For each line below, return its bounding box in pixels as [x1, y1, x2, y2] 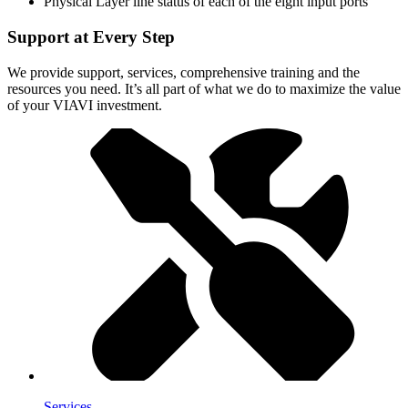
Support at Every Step [7, 27, 175, 47]
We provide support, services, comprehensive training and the [7, 64, 360, 80]
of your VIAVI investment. [7, 97, 162, 113]
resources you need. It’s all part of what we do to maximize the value [7, 80, 401, 97]
